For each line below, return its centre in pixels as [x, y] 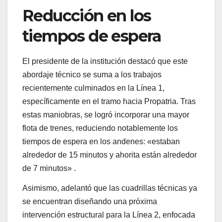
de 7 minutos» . [49, 168]
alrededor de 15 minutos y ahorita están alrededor [110, 155]
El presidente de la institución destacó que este [105, 61]
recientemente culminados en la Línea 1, [93, 88]
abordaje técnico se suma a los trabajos [92, 75]
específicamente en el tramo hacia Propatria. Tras [109, 102]
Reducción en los [87, 15]
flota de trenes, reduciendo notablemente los [100, 128]
